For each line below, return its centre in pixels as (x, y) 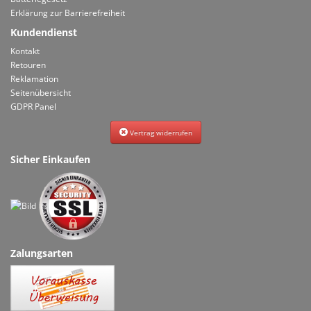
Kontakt (25, 51)
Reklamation (34, 79)
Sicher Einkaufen (50, 159)
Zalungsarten (42, 253)
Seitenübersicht (41, 93)
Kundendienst (44, 32)
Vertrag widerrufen (160, 132)
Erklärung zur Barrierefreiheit (68, 13)
